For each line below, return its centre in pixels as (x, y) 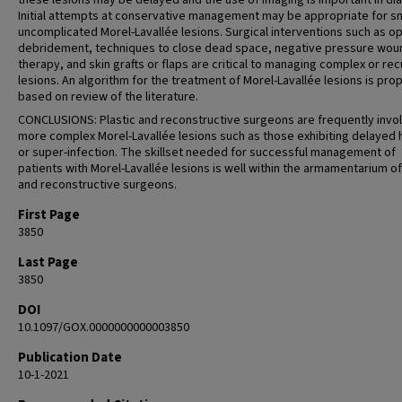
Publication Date (70, 358)
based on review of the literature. (108, 97)
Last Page (48, 262)
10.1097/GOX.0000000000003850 (104, 328)
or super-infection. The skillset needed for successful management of (207, 153)
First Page (49, 215)
